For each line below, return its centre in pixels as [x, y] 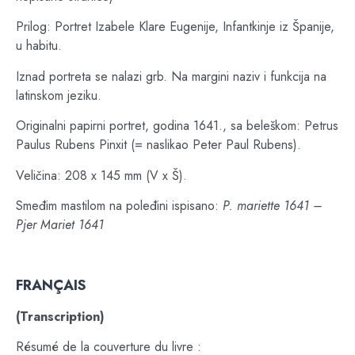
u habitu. [39, 46]
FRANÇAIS [51, 285]
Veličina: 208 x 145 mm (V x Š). [101, 175]
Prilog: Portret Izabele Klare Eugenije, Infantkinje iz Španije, [175, 27]
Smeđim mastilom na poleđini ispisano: [119, 206]
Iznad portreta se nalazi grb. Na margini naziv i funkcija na [171, 76]
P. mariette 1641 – [272, 206]
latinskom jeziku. [59, 95]
